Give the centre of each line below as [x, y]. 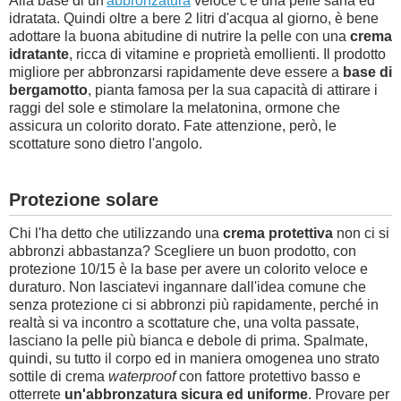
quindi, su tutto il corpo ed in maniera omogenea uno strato [194, 358]
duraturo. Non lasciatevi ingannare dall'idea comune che [188, 287]
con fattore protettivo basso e [268, 376]
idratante [39, 54]
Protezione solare [84, 200]
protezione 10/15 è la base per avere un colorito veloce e [188, 269]
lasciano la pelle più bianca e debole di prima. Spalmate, [188, 341]
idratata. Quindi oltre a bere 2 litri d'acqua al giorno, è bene [194, 18]
